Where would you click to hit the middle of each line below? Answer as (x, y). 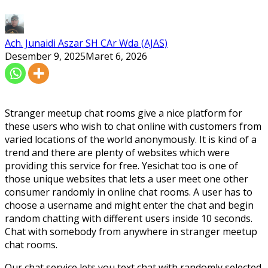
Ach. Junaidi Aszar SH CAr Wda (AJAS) (86, 43)
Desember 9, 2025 (45, 56)
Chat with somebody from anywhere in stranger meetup (131, 231)
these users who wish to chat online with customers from (133, 126)
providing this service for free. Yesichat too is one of (121, 165)
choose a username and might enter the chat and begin (129, 205)
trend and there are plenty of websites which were (117, 152)
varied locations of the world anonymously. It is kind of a (131, 139)
